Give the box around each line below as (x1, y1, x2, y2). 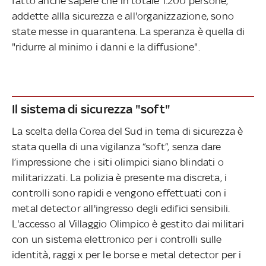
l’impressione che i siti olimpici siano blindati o (12, 156, 224, 168)
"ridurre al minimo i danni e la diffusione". (12, 41, 200, 53)
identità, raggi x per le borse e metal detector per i (12, 249, 242, 261)
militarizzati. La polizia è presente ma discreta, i (12, 172, 227, 183)
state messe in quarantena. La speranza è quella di (12, 26, 245, 38)
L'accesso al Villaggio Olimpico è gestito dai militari (12, 218, 244, 230)
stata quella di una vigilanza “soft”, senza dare (12, 141, 221, 153)
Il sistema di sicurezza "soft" (12, 102, 170, 116)
